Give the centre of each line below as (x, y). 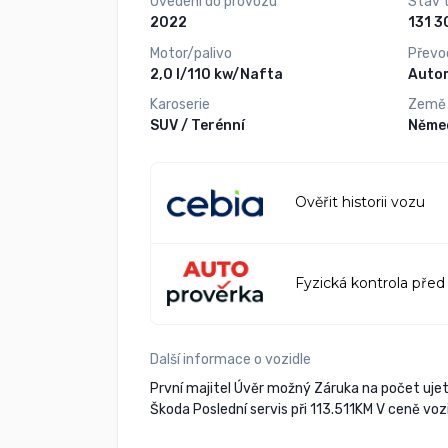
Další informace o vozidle (230, 359)
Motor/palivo (191, 53)
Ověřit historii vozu (360, 202)
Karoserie (180, 105)
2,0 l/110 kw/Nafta (216, 74)
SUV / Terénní (197, 126)
